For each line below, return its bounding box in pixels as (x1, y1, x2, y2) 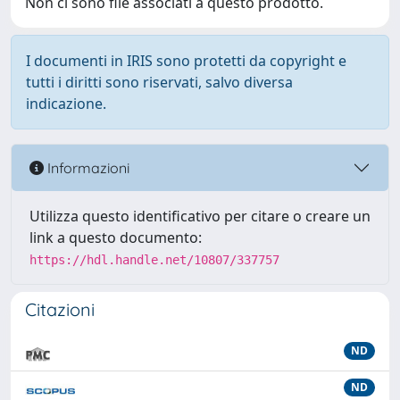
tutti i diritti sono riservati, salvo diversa (26, 72, 293, 92)
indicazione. (26, 94, 106, 113)
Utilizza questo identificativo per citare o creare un (29, 206, 371, 226)
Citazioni (25, 298, 95, 321)
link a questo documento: (29, 228, 202, 247)
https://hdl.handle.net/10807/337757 (29, 253, 279, 267)
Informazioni (44, 158, 129, 177)
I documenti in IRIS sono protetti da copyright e (26, 51, 346, 71)
